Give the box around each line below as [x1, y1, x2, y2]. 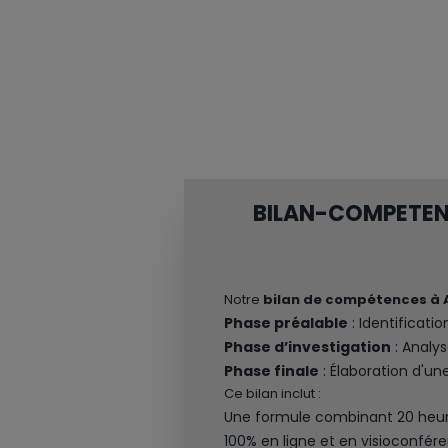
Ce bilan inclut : [224, 383, 321, 403]
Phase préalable [224, 312, 348, 333]
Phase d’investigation [224, 336, 391, 357]
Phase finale [224, 360, 319, 381]
